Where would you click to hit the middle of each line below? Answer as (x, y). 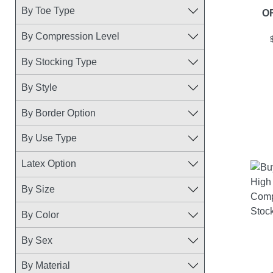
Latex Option (48, 164)
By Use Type (49, 138)
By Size (38, 189)
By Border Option (58, 113)
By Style (39, 87)
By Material (45, 266)
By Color (40, 214)
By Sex (37, 240)
